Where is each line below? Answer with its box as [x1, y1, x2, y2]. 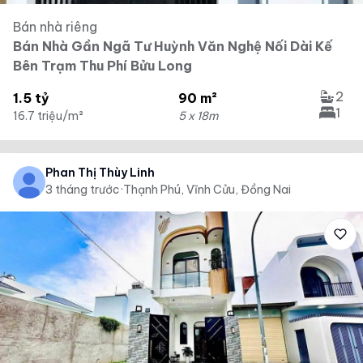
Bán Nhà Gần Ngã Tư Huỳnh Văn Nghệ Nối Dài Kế [13, 38, 332, 54]
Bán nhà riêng [13, 19, 97, 35]
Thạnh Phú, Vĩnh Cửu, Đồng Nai [123, 182, 291, 197]
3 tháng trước [45, 182, 120, 197]
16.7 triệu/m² [13, 109, 83, 123]
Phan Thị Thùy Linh [45, 165, 155, 180]
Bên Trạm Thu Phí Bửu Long [13, 58, 192, 74]
